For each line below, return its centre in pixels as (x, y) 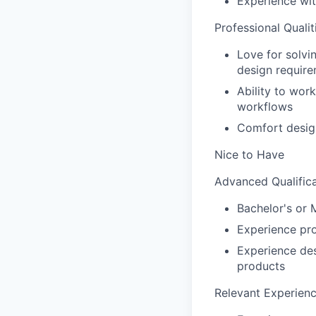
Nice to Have (249, 154)
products (261, 266)
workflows (265, 107)
